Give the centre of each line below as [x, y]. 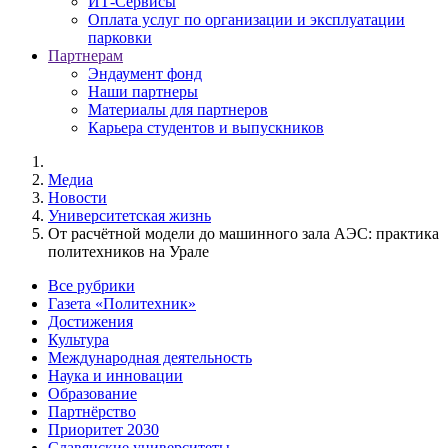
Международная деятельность [150, 358]
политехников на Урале [128, 252]
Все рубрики [91, 286]
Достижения [90, 322]
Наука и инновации [115, 376]
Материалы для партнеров [178, 110]
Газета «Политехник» [122, 304]
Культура [78, 340]
